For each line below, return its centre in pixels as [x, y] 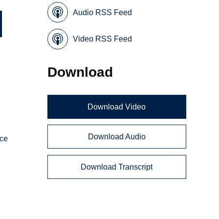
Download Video [117, 107]
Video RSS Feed [103, 39]
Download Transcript [117, 167]
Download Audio [117, 137]
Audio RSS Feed [103, 12]
